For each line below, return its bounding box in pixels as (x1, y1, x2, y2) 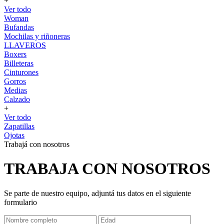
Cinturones (4, 68, 38, 76)
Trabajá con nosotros (4, 140, 69, 148)
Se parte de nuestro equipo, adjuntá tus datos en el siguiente (4, 188, 191, 197)
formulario (4, 197, 37, 206)
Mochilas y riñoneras (4, 32, 70, 40)
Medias (4, 86, 27, 94)
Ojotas (4, 131, 24, 139)
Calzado (4, 95, 30, 103)
